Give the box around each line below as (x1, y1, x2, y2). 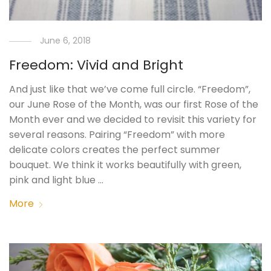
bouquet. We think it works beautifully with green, (9, 158, 242, 172)
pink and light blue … (9, 173, 104, 188)
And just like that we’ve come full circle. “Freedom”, (9, 82, 251, 97)
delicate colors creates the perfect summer (9, 143, 221, 157)
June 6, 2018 (40, 34, 91, 47)
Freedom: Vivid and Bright (9, 56, 184, 75)
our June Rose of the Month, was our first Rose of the (9, 97, 259, 112)
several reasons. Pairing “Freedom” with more (9, 128, 226, 142)
